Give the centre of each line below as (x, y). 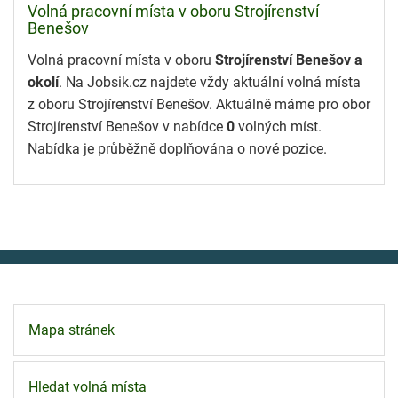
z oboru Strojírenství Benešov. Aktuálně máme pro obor (199, 104)
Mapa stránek (72, 330)
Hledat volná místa (88, 387)
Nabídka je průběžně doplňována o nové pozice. (177, 148)
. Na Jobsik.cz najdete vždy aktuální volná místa (210, 82)
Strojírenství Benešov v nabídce (127, 126)
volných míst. (278, 126)
